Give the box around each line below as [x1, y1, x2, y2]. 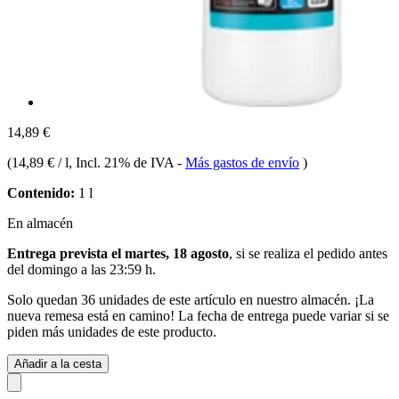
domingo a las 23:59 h [28, 261, 152, 277]
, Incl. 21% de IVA [69, 154, 177, 170]
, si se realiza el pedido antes [229, 245, 387, 261]
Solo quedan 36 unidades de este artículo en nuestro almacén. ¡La [7, 291, 374, 307]
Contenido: [7, 184, 75, 200]
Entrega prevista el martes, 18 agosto [7, 245, 229, 261]
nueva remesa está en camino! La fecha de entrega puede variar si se [7, 307, 389, 323]
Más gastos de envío [185, 154, 299, 170]
